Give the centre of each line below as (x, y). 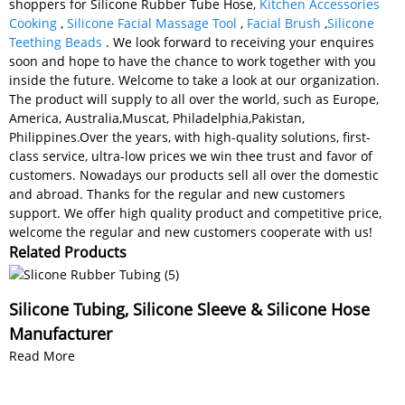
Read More (42, 355)
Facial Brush (284, 23)
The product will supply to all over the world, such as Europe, (194, 99)
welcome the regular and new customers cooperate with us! (191, 231)
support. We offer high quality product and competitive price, (195, 212)
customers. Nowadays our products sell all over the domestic (194, 174)
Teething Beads (56, 42)
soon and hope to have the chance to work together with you (193, 61)
